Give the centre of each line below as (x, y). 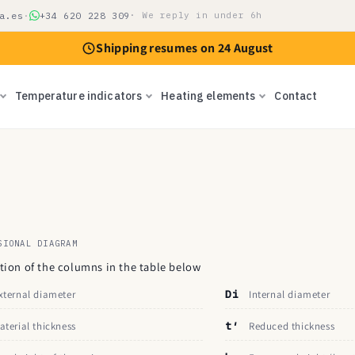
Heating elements (208, 95)
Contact (296, 95)
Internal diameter (290, 294)
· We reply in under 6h (196, 15)
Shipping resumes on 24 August (185, 48)
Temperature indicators (79, 95)
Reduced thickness (292, 326)
